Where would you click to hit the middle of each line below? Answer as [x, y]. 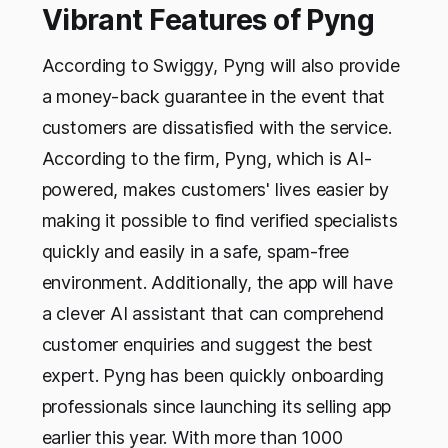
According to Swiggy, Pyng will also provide [220, 66]
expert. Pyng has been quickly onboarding [213, 376]
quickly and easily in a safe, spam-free [195, 252]
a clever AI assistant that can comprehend [212, 314]
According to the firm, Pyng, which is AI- [206, 159]
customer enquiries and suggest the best [207, 345]
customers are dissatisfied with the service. [216, 128]
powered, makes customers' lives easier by [215, 190]
